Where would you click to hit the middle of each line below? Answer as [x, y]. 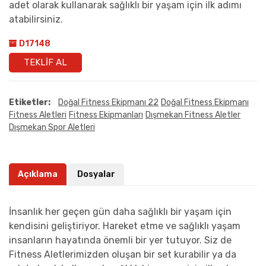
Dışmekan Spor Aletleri [52, 127]
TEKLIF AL [45, 62]
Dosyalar [96, 174]
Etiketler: [30, 102]
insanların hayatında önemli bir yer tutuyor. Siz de [120, 240]
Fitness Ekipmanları [106, 115]
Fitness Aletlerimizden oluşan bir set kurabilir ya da [123, 254]
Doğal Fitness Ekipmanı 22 [108, 102]
